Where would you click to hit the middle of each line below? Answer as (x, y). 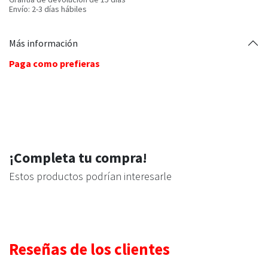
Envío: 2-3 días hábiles (48, 9)
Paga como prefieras (54, 63)
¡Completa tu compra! (78, 158)
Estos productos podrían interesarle (90, 176)
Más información (43, 43)
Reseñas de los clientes (89, 249)
